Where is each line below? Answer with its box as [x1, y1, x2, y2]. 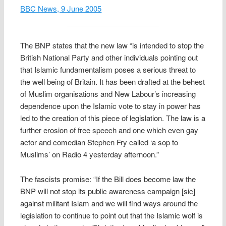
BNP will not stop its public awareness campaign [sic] [20, 185, 196, 196]
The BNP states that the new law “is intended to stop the [20, 40, 204, 51]
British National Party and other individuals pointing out [20, 52, 198, 63]
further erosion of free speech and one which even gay [20, 125, 199, 136]
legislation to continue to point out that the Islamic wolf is [20, 209, 203, 220]
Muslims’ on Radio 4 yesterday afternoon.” [20, 149, 159, 160]
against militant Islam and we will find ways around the [20, 197, 198, 208]
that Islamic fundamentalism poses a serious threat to [20, 64, 196, 75]
